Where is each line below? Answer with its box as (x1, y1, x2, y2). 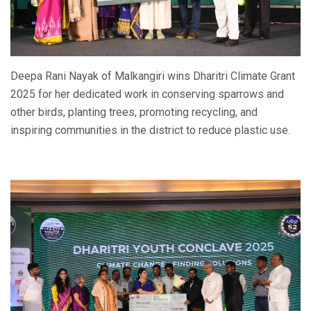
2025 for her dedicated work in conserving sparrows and (10, 87, 284, 101)
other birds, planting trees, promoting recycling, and (10, 105, 258, 119)
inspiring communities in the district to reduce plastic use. (10, 123, 290, 137)
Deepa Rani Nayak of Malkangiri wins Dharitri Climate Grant (10, 69, 295, 83)
